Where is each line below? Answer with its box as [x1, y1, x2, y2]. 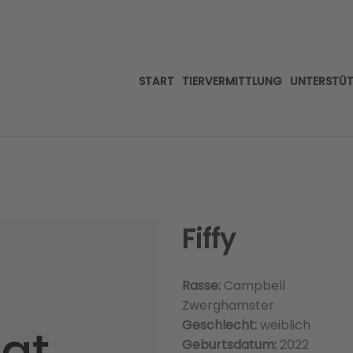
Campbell [223, 277, 285, 295]
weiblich [259, 316, 310, 334]
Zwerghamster [181, 296, 274, 314]
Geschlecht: [181, 316, 260, 334]
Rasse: [181, 277, 224, 295]
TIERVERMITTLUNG [182, 73, 282, 89]
